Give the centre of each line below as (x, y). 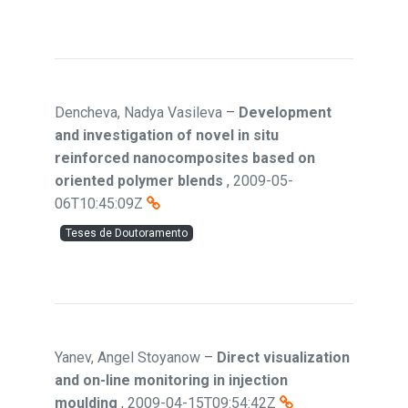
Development (285, 112)
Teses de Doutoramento (127, 233)
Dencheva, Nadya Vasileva (138, 112)
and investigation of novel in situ (167, 135)
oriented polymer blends (139, 181)
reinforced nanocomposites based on (185, 158)
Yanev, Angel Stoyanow (127, 357)
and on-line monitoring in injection (171, 380)
